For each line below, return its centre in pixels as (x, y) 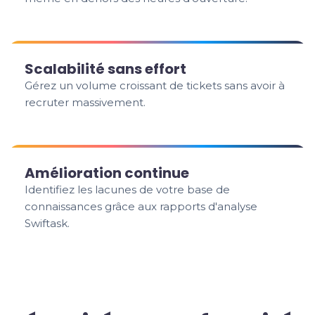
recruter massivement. (85, 102)
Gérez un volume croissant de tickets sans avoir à (155, 85)
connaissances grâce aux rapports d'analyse (141, 206)
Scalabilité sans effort (106, 69)
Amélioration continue (107, 173)
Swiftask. (47, 223)
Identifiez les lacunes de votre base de (128, 189)
